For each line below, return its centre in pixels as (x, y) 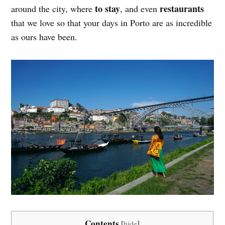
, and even (140, 9)
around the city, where (53, 9)
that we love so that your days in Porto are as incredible (112, 23)
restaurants (182, 9)
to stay (108, 9)
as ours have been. (44, 37)
